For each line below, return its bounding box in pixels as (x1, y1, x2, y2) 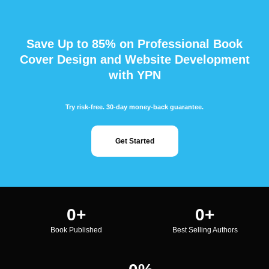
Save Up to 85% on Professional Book (26, 37, 243, 50)
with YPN (108, 68, 161, 82)
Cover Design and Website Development (19, 52, 250, 66)
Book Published (50, 225, 102, 234)
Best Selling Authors (172, 225, 238, 234)
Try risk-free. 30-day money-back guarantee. (65, 103, 204, 110)
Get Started (115, 136, 154, 145)
